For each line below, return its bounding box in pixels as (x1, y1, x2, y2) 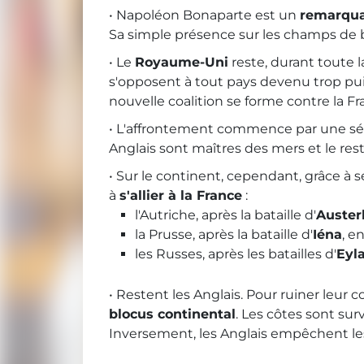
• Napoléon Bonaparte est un (109, 7, 300, 24)
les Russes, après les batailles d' (135, 246, 336, 262)
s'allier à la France (119, 188, 242, 204)
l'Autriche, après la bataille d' (135, 207, 316, 223)
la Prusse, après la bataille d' (135, 227, 313, 243)
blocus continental (109, 306, 236, 323)
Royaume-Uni (135, 54, 228, 71)
